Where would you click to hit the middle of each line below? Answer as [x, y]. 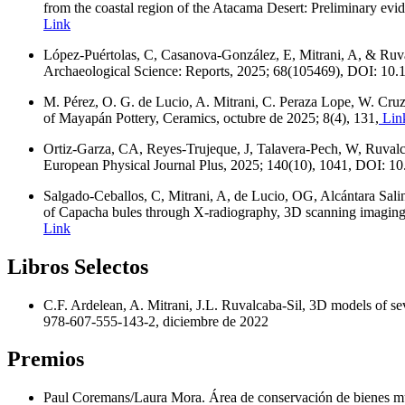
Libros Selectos [78, 266]
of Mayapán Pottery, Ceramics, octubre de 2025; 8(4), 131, [211, 118]
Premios [46, 359]
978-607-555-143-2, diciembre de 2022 [156, 321]
